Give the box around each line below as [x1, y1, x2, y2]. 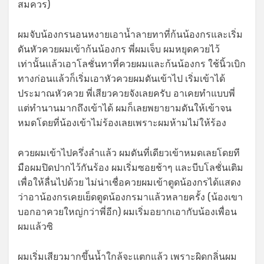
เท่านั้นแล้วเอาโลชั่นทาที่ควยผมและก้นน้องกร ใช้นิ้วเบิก [18, 58, 246, 70]
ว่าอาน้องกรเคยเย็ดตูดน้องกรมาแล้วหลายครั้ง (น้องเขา [18, 191, 243, 203]
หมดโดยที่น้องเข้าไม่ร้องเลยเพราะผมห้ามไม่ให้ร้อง [18, 117, 226, 128]
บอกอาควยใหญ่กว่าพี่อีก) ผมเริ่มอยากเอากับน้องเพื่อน [18, 206, 237, 217]
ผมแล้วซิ [18, 220, 53, 232]
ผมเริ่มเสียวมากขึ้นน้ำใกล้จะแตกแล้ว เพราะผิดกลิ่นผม [18, 250, 237, 262]
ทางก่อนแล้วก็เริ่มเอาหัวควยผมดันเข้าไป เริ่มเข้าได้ [18, 72, 225, 84]
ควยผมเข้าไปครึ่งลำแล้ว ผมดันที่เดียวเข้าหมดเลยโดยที [18, 147, 240, 159]
